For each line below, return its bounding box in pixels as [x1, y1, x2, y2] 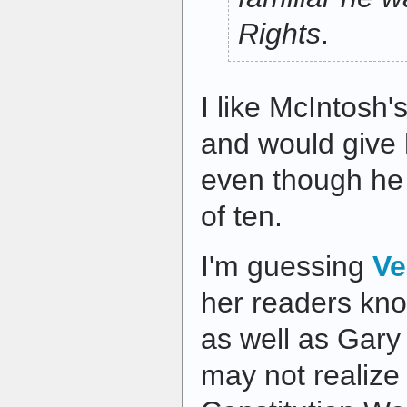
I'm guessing [201, 250, 372, 283]
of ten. [201, 200, 283, 233]
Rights [238, 17, 321, 51]
